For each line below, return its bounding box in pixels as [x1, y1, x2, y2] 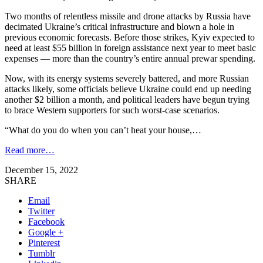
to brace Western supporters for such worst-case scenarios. [5, 104, 220, 115]
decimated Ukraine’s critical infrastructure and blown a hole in [5, 21, 234, 32]
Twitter [28, 205, 55, 216]
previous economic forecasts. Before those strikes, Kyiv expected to [5, 32, 255, 42]
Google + [28, 227, 63, 237]
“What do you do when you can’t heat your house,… [5, 124, 201, 135]
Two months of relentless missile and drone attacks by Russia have [5, 11, 251, 21]
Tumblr [28, 248, 55, 258]
